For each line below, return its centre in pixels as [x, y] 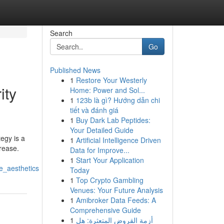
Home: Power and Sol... [107, 90]
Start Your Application [110, 160]
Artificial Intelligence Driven [118, 140]
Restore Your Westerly [111, 80]
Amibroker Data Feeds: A [116, 200]
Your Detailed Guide [101, 130]
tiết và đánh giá [94, 110]
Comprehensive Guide [105, 210]
